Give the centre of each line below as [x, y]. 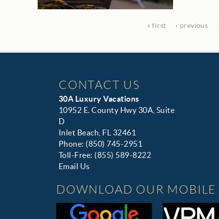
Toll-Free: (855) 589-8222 [105, 155]
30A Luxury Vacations [99, 99]
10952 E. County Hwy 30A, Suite [117, 110]
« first [157, 25]
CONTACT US [99, 85]
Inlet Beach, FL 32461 [98, 132]
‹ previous [192, 25]
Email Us [74, 166]
